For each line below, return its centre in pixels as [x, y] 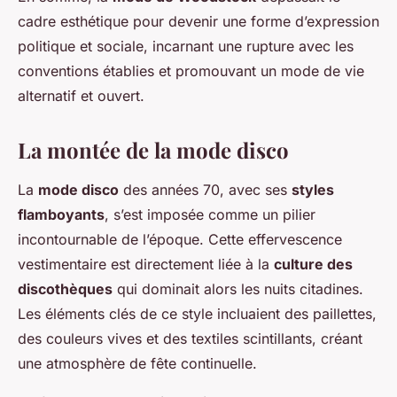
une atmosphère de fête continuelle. [137, 364]
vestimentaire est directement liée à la [146, 265]
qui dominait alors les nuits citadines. [238, 289]
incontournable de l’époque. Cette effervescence [180, 240]
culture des [313, 265]
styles [313, 190]
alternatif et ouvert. [81, 96]
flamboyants [61, 215]
